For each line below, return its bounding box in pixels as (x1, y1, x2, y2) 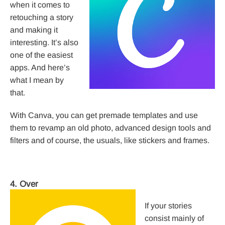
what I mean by (10, 76, 64, 85)
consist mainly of (145, 214, 204, 223)
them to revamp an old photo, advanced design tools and (10, 124, 211, 133)
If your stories (145, 201, 192, 210)
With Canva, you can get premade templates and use (10, 111, 198, 120)
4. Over (10, 179, 38, 189)
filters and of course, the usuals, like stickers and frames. (10, 136, 209, 145)
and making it (10, 26, 58, 35)
